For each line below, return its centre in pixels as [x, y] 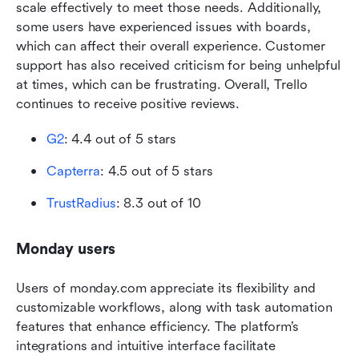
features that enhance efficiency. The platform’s [157, 326]
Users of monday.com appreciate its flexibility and [166, 288]
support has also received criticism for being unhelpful [178, 65]
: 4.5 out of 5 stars [156, 171]
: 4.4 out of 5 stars [120, 139]
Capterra [73, 171]
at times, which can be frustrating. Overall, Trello [162, 84]
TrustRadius [81, 203]
